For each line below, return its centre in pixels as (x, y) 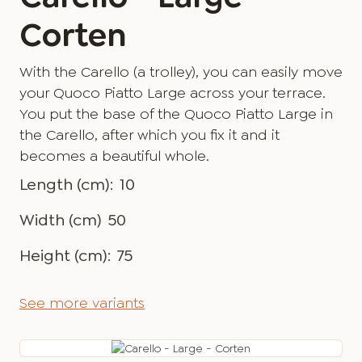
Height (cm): (65, 255)
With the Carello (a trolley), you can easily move (181, 72)
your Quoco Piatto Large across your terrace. (173, 93)
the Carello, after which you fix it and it (149, 135)
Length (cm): (66, 184)
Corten (73, 35)
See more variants (82, 303)
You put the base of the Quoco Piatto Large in (176, 114)
